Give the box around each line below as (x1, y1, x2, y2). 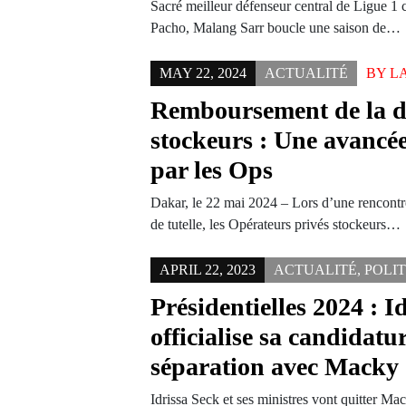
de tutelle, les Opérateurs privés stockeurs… (150, 217, 401, 232)
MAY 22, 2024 (159, 65, 247, 81)
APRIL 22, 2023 (159, 262, 256, 277)
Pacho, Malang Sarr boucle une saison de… (150, 20, 401, 35)
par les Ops (150, 156, 274, 184)
